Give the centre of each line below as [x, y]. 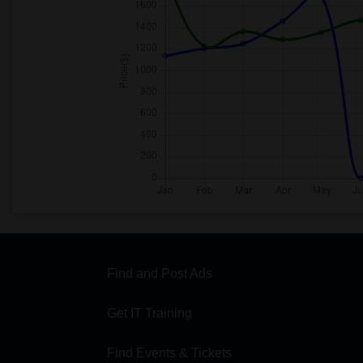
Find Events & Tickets [169, 353]
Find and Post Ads [160, 273]
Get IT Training [149, 313]
